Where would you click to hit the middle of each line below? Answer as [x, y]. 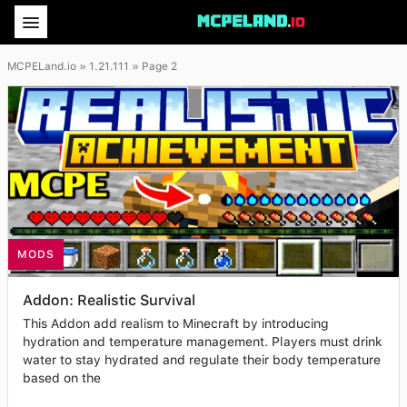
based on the [62, 378]
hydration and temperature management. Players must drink [203, 342]
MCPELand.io [42, 66]
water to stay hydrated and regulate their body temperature [202, 360]
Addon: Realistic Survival [109, 301]
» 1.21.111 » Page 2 [127, 66]
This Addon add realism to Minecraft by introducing [176, 324]
